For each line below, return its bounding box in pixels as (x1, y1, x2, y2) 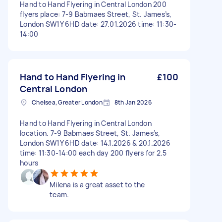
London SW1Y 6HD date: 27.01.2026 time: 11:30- (20, 19, 177, 29)
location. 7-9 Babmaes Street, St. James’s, (20, 128, 161, 138)
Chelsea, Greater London (32, 98, 103, 107)
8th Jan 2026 (114, 98, 152, 107)
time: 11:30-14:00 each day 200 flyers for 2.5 (20, 148, 167, 158)
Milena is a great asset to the (50, 180, 145, 189)
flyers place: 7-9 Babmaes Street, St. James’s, (20, 9, 172, 19)
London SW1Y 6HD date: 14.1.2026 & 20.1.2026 (20, 138, 170, 148)
